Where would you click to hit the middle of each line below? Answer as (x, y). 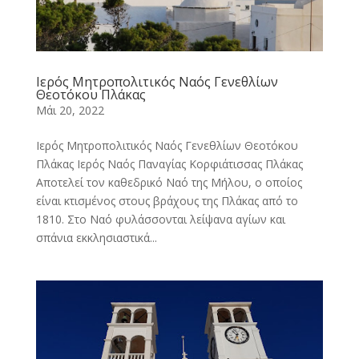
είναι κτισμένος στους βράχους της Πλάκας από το (167, 200)
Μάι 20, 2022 (70, 110)
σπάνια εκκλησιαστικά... (96, 237)
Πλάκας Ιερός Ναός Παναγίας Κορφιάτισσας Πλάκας (169, 163)
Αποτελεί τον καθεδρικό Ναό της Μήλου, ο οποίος (169, 182)
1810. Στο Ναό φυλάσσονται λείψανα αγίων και (160, 219)
